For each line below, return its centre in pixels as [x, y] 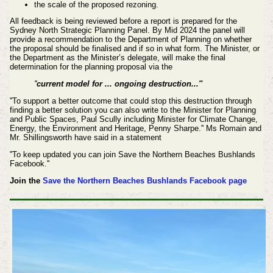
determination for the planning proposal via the [91, 67]
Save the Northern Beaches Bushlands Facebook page [144, 180]
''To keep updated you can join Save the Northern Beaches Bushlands [132, 154]
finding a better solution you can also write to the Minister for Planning [133, 110]
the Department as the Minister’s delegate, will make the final [117, 58]
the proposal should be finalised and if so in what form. [107, 49]
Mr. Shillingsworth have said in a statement [85, 138]
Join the [26, 180]
